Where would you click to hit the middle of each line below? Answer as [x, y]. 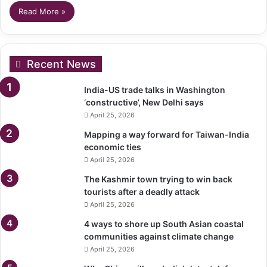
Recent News [61, 64]
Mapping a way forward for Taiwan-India [167, 134]
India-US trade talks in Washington [155, 90]
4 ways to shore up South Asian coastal [164, 224]
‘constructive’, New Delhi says [144, 102]
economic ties [113, 147]
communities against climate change [159, 236]
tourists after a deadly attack [142, 192]
